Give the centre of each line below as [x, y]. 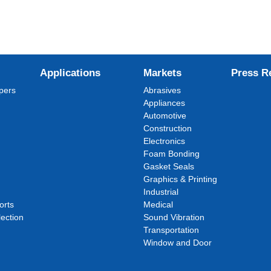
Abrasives [162, 90]
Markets [163, 73]
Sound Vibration [174, 217]
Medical [158, 204]
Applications [70, 73]
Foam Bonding [172, 154]
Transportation [171, 230]
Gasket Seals [169, 166]
